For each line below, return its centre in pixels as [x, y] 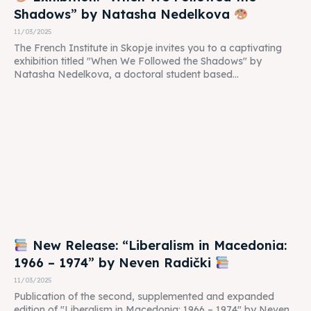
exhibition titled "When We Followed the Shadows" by [138, 61]
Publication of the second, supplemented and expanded [144, 296]
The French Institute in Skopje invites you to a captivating [148, 48]
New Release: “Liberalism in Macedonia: [157, 245]
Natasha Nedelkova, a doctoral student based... [126, 74]
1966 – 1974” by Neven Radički [115, 262]
